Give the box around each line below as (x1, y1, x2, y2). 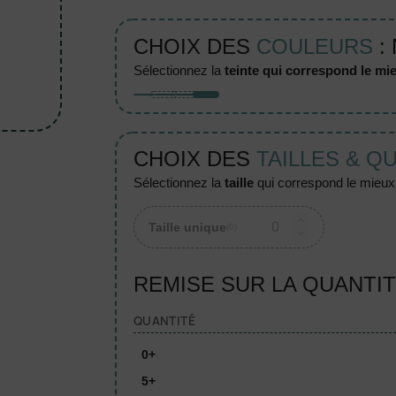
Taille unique (148, 219, 226, 234)
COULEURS (255, 34, 373, 58)
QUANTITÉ (133, 312, 195, 329)
